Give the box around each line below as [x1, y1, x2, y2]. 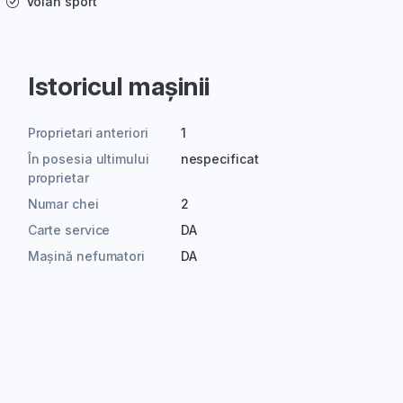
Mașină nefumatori [27, 248, 145, 264]
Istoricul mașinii [27, 71, 210, 103]
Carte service [27, 222, 111, 238]
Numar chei [27, 196, 99, 212]
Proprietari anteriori [27, 125, 148, 141]
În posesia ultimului [27, 151, 149, 167]
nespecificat [180, 151, 259, 167]
